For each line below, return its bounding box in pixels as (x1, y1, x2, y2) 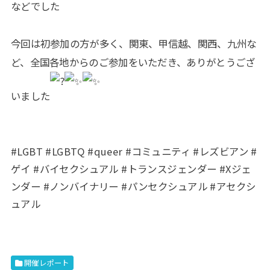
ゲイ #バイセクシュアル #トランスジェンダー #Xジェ (10, 161, 251, 176)
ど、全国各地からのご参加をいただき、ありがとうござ (10, 54, 256, 69)
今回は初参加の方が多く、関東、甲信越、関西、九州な (10, 36, 257, 51)
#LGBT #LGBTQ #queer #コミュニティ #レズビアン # (10, 143, 257, 159)
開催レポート (24, 257, 69, 268)
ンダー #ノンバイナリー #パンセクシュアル (10, 178, 210, 193)
